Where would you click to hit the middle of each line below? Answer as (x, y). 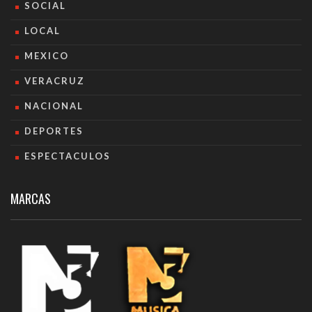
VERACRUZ (55, 81)
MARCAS (31, 199)
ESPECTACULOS (68, 156)
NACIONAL (54, 106)
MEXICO (47, 56)
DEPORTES (54, 131)
